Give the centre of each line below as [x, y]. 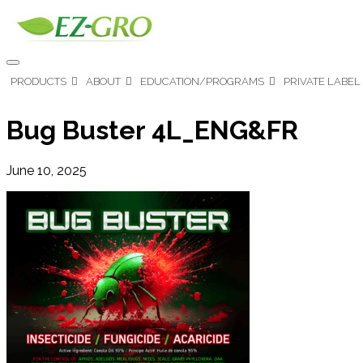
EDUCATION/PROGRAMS [202, 81]
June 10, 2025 [47, 170]
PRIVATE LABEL [322, 81]
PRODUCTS [38, 81]
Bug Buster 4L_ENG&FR [152, 130]
